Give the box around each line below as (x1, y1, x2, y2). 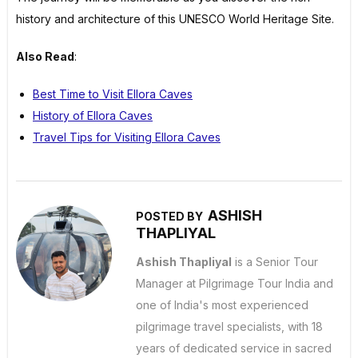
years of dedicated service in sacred (136, 341, 332, 356)
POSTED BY (136, 209, 205, 224)
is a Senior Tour (232, 255, 318, 269)
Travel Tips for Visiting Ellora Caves (33, 130, 221, 145)
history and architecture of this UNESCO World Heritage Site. (16, 12, 334, 26)
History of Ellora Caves (33, 109, 153, 123)
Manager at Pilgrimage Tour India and (136, 276, 333, 291)
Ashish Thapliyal (136, 255, 232, 269)
